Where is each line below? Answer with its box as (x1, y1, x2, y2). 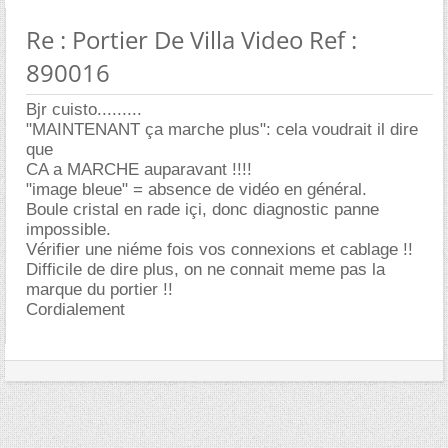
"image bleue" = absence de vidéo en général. (26, 180, 367, 199)
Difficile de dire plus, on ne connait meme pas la (26, 260, 385, 279)
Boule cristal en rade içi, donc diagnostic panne (26, 200, 379, 219)
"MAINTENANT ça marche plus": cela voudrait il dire (26, 120, 418, 139)
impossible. (26, 220, 111, 239)
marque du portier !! (26, 280, 173, 299)
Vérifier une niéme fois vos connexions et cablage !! (26, 240, 413, 259)
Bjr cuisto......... (26, 100, 142, 119)
